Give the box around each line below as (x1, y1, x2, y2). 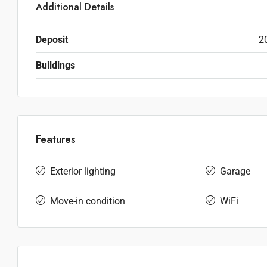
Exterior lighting (50, 166, 116, 177)
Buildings (36, 60, 75, 71)
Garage (219, 166, 250, 177)
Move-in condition (50, 195, 125, 207)
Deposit (36, 34, 68, 45)
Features (36, 132, 76, 147)
